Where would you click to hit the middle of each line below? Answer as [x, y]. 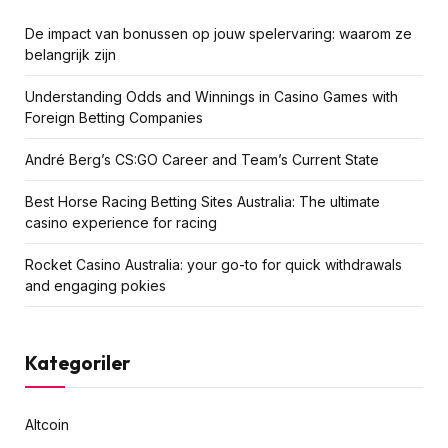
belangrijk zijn [70, 54]
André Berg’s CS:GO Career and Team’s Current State [202, 159]
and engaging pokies [95, 285]
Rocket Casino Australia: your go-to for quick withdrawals [213, 264]
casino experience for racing [121, 222]
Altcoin [47, 424]
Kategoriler [77, 362]
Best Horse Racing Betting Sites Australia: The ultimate [202, 201]
